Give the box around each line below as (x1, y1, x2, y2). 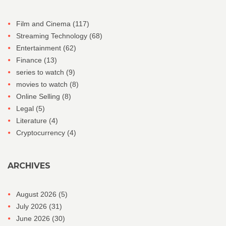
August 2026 (16, 190, 59, 199)
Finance (16, 56, 44, 65)
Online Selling (16, 92, 62, 101)
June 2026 (16, 214, 52, 223)
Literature (16, 117, 49, 125)
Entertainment (16, 44, 63, 52)
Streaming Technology (16, 32, 89, 40)
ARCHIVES (8, 161, 50, 171)
